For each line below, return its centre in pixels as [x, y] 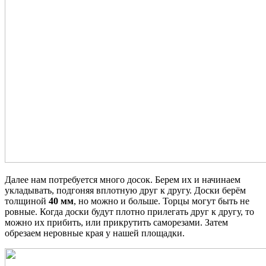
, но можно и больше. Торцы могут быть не [161, 201]
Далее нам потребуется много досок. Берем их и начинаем [123, 179]
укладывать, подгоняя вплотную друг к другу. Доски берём [125, 190]
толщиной [27, 201]
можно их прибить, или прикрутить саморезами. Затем [116, 222]
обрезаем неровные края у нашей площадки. [95, 233]
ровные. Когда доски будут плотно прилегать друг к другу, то [129, 211]
